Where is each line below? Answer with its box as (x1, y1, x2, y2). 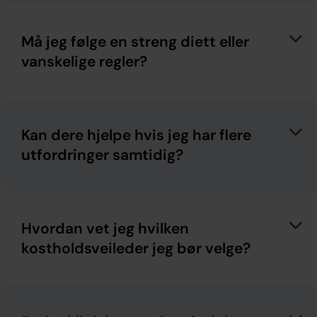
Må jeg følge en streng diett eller (21, 31, 249, 52)
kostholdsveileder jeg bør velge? (21, 238, 250, 258)
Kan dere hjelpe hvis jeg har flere (21, 125, 251, 145)
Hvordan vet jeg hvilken (21, 218, 189, 238)
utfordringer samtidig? (21, 144, 183, 165)
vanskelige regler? (21, 51, 147, 71)
